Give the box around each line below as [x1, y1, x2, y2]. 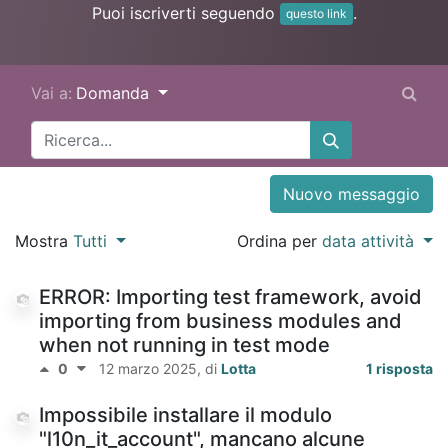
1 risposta [366, 360, 433, 378]
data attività [322, 231, 420, 252]
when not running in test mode [39, 333, 330, 358]
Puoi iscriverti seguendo [91, 2, 280, 23]
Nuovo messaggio [283, 184, 420, 205]
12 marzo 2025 [99, 360, 197, 378]
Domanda [76, 83, 154, 104]
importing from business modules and [39, 309, 402, 334]
